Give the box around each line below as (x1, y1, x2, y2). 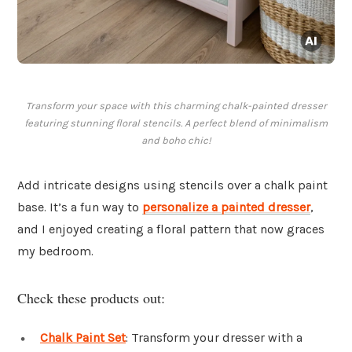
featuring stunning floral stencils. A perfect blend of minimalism (24, 117, 328, 130)
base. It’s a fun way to (17, 200, 142, 215)
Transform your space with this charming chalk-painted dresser (25, 100, 327, 112)
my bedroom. (17, 244, 93, 259)
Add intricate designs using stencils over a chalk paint (17, 178, 328, 193)
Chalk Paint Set (40, 329, 126, 345)
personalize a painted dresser (142, 200, 310, 215)
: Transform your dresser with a (126, 329, 302, 345)
